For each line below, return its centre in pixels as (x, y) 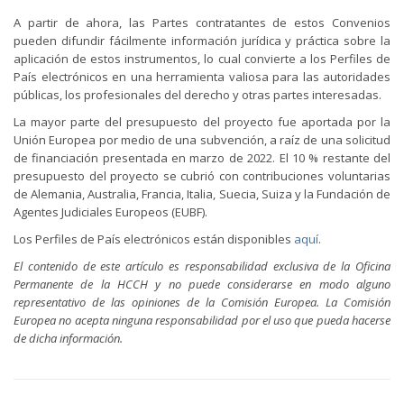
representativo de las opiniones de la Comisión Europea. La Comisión (202, 302)
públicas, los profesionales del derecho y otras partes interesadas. (197, 95)
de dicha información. (68, 338)
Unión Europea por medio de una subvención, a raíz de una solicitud (202, 140)
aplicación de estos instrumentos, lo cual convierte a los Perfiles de (202, 59)
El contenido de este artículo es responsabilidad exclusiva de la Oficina (202, 266)
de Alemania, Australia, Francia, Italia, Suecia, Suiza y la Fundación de (202, 194)
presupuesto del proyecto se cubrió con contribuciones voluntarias (202, 176)
